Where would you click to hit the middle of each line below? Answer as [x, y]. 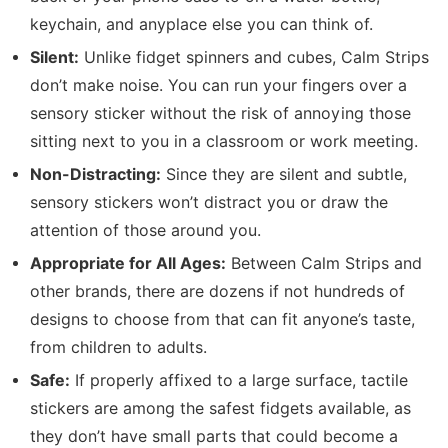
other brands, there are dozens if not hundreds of [217, 292]
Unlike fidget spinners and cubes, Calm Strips [254, 58]
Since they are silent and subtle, [284, 175]
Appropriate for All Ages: [128, 264]
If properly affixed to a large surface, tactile [239, 381]
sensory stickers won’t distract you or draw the [209, 203]
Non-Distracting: [95, 175]
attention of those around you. [145, 231]
